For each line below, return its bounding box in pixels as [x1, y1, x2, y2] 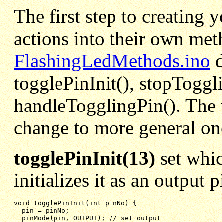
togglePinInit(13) [14, 147, 160, 168]
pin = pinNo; [22, 206, 69, 214]
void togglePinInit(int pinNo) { [14, 199, 137, 207]
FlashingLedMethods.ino [14, 50, 210, 71]
